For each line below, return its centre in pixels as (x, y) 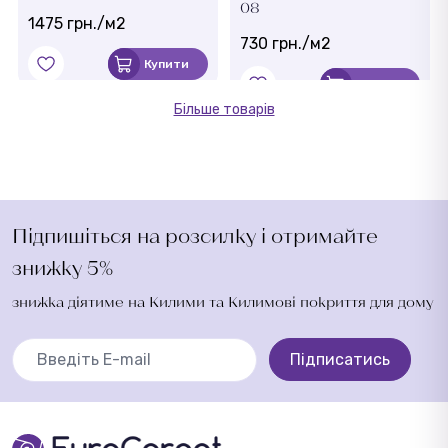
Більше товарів (224, 109)
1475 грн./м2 (77, 23)
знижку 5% (62, 267)
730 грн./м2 (285, 43)
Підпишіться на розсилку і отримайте (195, 235)
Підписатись (340, 360)
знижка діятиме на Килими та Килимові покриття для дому (222, 301)
